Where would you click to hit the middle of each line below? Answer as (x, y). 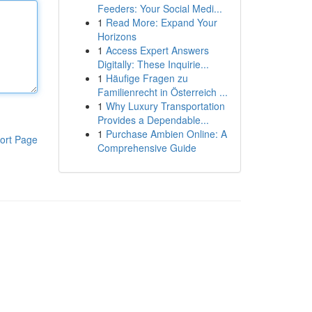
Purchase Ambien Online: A (166, 134)
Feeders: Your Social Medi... (159, 8)
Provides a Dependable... (153, 120)
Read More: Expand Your (161, 22)
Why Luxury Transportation (165, 106)
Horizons (117, 36)
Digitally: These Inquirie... (153, 64)
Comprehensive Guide (147, 148)
